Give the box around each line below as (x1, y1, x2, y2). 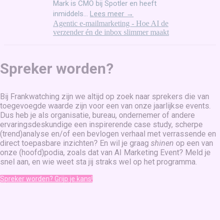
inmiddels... (53, 9, 90, 18)
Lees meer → (90, 9, 134, 18)
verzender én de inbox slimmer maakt (53, 27, 169, 36)
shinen (151, 138, 176, 148)
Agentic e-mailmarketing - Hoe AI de (53, 19, 168, 27)
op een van (176, 138, 213, 148)
